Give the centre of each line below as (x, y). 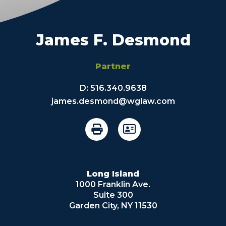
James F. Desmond (113, 40)
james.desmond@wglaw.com (113, 101)
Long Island (113, 174)
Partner (113, 66)
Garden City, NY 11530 (113, 205)
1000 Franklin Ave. (113, 184)
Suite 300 (113, 195)
